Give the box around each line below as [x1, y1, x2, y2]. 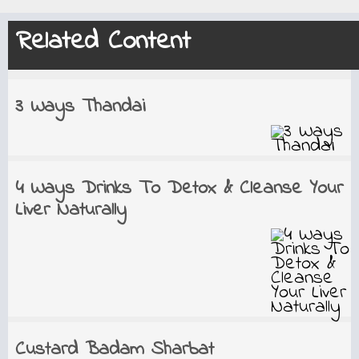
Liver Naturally [14, 196, 127, 224]
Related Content [16, 22, 191, 61]
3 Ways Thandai [14, 93, 145, 121]
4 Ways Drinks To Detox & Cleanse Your [14, 175, 343, 203]
